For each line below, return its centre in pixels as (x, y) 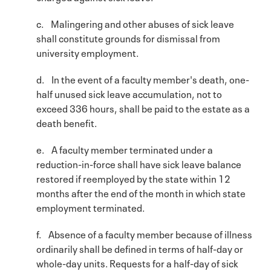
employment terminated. (90, 207)
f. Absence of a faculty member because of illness (144, 233)
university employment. (87, 52)
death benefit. (67, 122)
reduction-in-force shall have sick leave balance (139, 163)
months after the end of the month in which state (141, 192)
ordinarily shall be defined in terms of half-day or (140, 248)
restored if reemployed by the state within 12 (133, 178)
